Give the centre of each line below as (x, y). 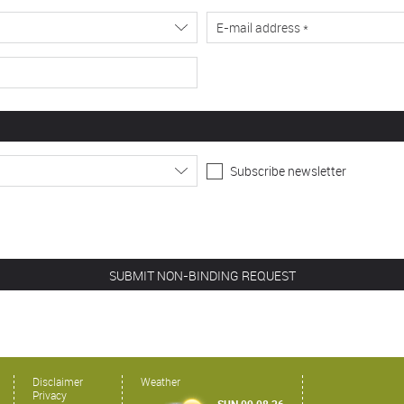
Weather (161, 382)
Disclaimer (58, 382)
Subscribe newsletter (288, 171)
